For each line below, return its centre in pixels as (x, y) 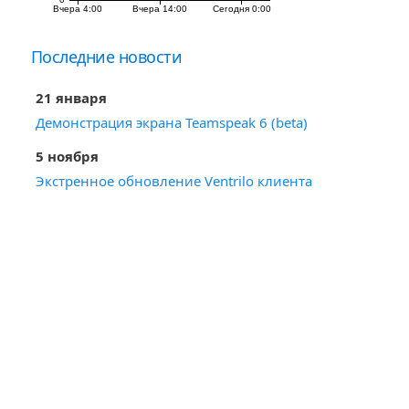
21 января (71, 98)
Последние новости (106, 57)
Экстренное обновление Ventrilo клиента (173, 181)
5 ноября (67, 156)
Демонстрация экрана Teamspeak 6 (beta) (171, 122)
